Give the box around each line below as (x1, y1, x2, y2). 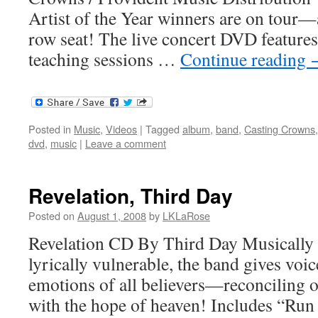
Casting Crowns (244, 121, 315, 137)
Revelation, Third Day (28, 181, 233, 211)
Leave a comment (85, 136, 166, 151)
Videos (106, 121, 137, 137)
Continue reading (180, 46, 310, 71)
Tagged (146, 121, 180, 137)
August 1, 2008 (77, 208, 146, 224)
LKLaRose (163, 208, 210, 224)
